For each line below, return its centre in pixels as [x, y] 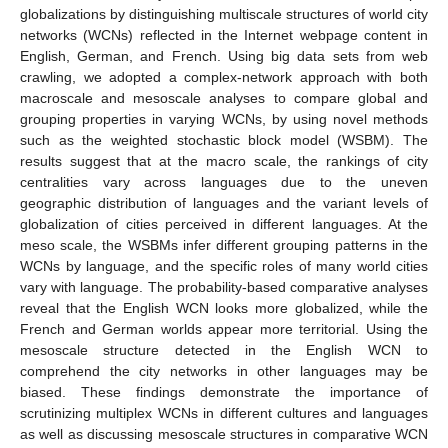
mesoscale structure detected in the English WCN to [224, 349]
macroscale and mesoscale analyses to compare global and [224, 97]
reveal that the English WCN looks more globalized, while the [224, 307]
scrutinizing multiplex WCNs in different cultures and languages [224, 412]
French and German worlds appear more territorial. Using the [224, 328]
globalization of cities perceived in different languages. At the [224, 223]
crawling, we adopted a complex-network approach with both [224, 76]
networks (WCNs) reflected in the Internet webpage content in [224, 34]
